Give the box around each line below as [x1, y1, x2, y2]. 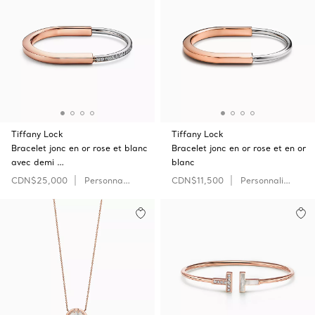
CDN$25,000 [11, 175, 67, 186]
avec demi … [11, 157, 64, 167]
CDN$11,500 [172, 175, 224, 186]
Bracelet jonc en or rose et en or [172, 143, 306, 153]
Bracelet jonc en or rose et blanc [11, 143, 148, 153]
